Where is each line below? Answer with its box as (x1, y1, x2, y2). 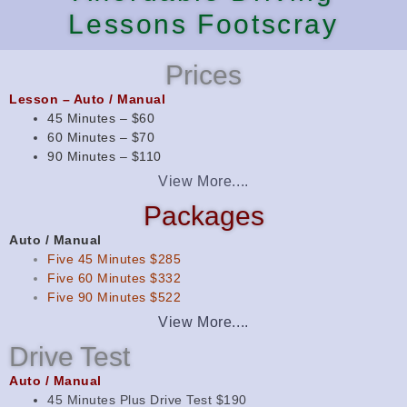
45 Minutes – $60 (47, 111, 154, 126)
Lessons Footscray (68, 9, 339, 40)
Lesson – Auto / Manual (9, 92, 165, 107)
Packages (143, 201, 264, 232)
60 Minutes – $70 (47, 130, 154, 145)
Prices (165, 60, 242, 91)
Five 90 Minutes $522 (47, 290, 181, 305)
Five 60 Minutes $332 (47, 271, 181, 286)
